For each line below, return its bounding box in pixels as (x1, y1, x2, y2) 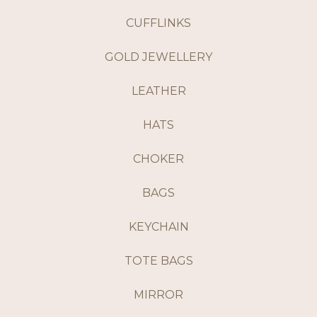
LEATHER (131, 84, 186, 98)
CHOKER (133, 152, 184, 166)
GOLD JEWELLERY (105, 50, 212, 64)
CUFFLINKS (126, 16, 191, 30)
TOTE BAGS (124, 254, 193, 268)
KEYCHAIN (128, 220, 189, 234)
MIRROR (134, 288, 183, 302)
